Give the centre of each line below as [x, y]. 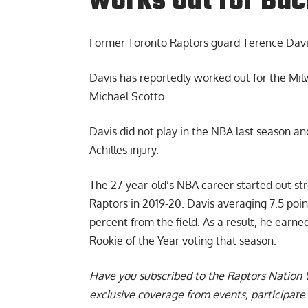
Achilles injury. [124, 150]
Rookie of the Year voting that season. [183, 240]
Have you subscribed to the [158, 275]
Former [109, 42]
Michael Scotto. [128, 96]
